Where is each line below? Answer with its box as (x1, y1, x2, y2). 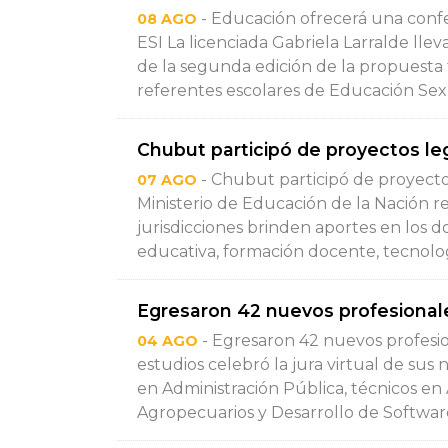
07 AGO (137, 171, 197, 189)
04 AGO (137, 332, 198, 350)
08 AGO (137, 10, 197, 28)
